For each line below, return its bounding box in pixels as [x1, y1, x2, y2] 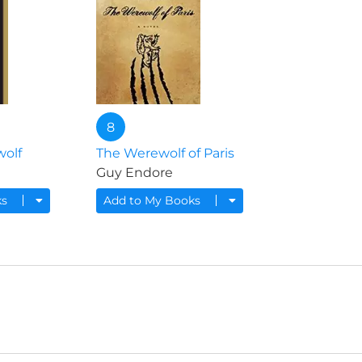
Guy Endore [96, 165, 174, 180]
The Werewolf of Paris [96, 145, 235, 161]
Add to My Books [103, 193, 204, 208]
